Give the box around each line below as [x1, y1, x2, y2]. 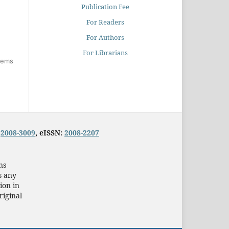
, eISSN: [35, 127, 64, 138]
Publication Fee [81, 2, 129, 11]
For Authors [86, 32, 124, 42]
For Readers [86, 17, 124, 27]
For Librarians [83, 48, 128, 57]
